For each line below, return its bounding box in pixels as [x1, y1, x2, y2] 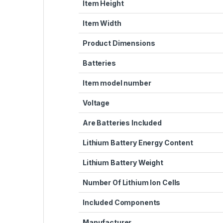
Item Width [83, 18, 121, 27]
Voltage [83, 98, 110, 107]
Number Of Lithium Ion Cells [83, 178, 181, 187]
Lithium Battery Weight [83, 158, 163, 167]
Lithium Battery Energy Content [83, 138, 193, 147]
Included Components [83, 198, 161, 207]
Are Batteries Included [83, 118, 162, 127]
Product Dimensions [83, 38, 155, 47]
